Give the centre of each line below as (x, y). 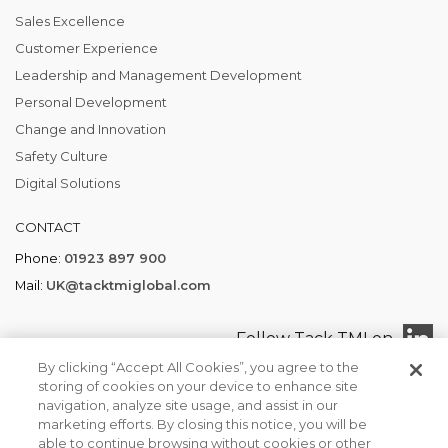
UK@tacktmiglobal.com (128, 285)
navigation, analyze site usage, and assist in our (188, 405)
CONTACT (47, 227)
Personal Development (91, 102)
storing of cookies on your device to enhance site (198, 386)
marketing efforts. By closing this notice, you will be (203, 424)
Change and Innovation (90, 129)
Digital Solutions (67, 183)
